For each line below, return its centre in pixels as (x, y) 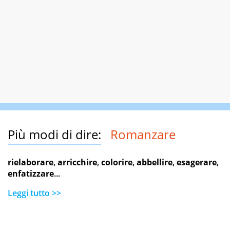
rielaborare (31, 162)
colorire (117, 162)
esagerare (197, 162)
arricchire (77, 162)
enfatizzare (31, 174)
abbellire (155, 162)
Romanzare (143, 135)
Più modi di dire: (54, 135)
